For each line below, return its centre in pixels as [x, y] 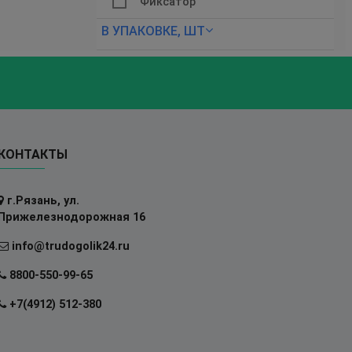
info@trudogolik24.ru [69, 246]
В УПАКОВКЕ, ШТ [153, 31]
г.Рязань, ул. [41, 200]
